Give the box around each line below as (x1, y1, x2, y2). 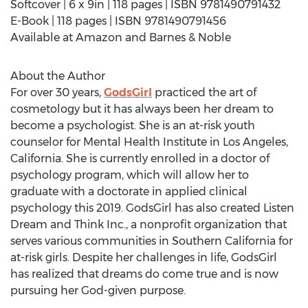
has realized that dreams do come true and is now (10, 267, 278, 280)
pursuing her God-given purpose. (10, 284, 186, 297)
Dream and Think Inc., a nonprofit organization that (10, 218, 287, 231)
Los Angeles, (223, 135, 288, 148)
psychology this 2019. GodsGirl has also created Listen (10, 201, 294, 214)
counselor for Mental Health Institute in (10, 135, 223, 148)
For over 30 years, (10, 86, 104, 99)
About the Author (10, 69, 105, 82)
